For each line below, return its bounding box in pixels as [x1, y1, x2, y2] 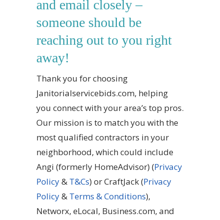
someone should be [36, 15, 141, 30]
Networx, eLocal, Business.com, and [36, 205, 174, 217]
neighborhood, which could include [36, 146, 173, 158]
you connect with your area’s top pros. [36, 102, 184, 113]
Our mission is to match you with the [36, 117, 178, 128]
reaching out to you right [36, 32, 172, 48]
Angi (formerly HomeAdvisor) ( [36, 161, 154, 172]
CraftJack [104, 176, 139, 187]
